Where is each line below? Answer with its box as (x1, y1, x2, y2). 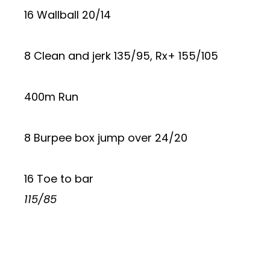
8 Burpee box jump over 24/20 (24, 130, 187, 145)
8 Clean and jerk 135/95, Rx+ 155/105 (24, 48, 218, 63)
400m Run (24, 89, 78, 104)
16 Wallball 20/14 (24, 7, 111, 22)
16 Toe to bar (24, 171, 93, 186)
